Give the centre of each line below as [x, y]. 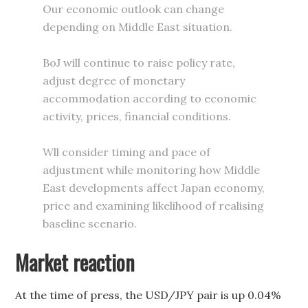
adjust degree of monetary [114, 80]
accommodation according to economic [150, 98]
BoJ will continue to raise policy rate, [139, 62]
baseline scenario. [91, 223]
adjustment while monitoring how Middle [152, 169]
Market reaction [75, 262]
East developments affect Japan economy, [154, 187]
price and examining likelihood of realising [154, 205]
